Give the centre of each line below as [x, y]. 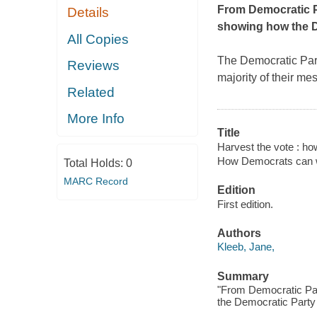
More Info [96, 119]
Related [91, 92]
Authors [239, 233]
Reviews [94, 66]
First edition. [245, 204]
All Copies [98, 39]
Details [88, 13]
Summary [243, 276]
